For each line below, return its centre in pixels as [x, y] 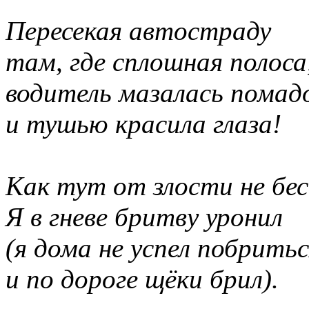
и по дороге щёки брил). [142, 279]
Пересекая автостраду [138, 30]
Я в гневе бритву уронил [144, 217]
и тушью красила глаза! [143, 123]
